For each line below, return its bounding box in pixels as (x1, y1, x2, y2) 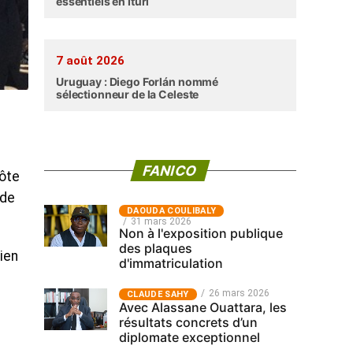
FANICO (141, 162, 199, 179)
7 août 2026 (56, 54, 124, 68)
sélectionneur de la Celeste (56, 87, 199, 101)
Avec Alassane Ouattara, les (119, 299, 287, 315)
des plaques (119, 240, 192, 256)
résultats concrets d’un (119, 314, 258, 330)
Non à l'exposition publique (119, 225, 283, 241)
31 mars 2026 (131, 216, 191, 227)
